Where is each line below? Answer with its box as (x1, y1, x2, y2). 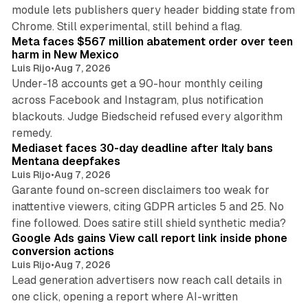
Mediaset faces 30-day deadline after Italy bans (11, 141, 273, 155)
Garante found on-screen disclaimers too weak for (11, 183, 269, 197)
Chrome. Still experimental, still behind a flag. (11, 19, 242, 33)
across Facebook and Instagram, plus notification (11, 93, 263, 107)
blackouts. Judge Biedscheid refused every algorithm (11, 109, 283, 123)
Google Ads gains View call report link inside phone (11, 231, 287, 245)
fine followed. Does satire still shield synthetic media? (11, 216, 286, 230)
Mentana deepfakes (11, 154, 120, 168)
